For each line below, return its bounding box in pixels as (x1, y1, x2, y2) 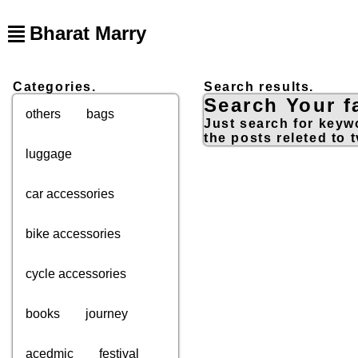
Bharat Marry (29, 22, 146, 44)
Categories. (13, 80, 97, 93)
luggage (26, 147, 72, 161)
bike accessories (26, 227, 121, 241)
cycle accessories (26, 267, 126, 280)
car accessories (26, 187, 114, 201)
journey (86, 307, 128, 320)
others (26, 107, 61, 121)
